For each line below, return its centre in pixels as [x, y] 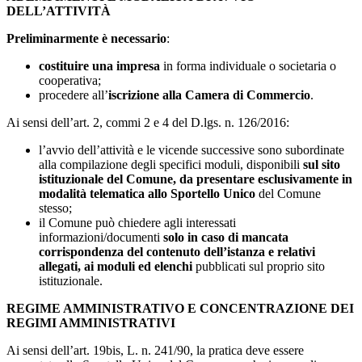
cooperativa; [70, 80]
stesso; [55, 208]
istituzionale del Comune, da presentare [147, 179]
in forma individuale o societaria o [248, 65]
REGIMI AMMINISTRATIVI [91, 322]
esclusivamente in [305, 179]
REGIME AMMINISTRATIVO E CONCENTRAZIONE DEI [180, 308]
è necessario [134, 38]
